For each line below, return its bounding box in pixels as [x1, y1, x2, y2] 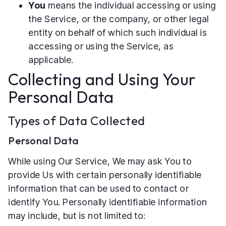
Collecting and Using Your [8, 69, 196, 89]
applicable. [28, 54, 74, 65]
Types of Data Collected [8, 112, 145, 128]
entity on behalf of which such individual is [28, 27, 207, 38]
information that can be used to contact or [8, 183, 189, 194]
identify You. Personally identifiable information [8, 196, 207, 207]
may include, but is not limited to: [8, 210, 146, 221]
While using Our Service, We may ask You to [8, 155, 192, 166]
